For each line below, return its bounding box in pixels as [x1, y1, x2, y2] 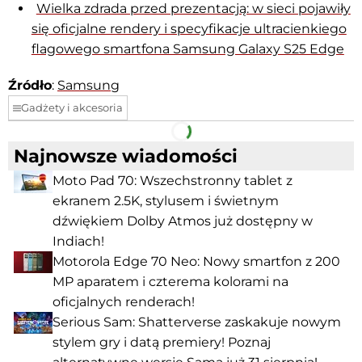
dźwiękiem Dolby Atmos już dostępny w [53, 213, 313, 229]
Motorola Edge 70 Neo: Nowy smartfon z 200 [53, 254, 340, 270]
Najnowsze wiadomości [14, 145, 238, 168]
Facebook [74, 113, 133, 128]
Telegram [248, 113, 305, 128]
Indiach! [53, 234, 104, 250]
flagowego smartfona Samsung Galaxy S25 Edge [31, 41, 344, 57]
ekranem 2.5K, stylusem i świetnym [53, 193, 279, 209]
